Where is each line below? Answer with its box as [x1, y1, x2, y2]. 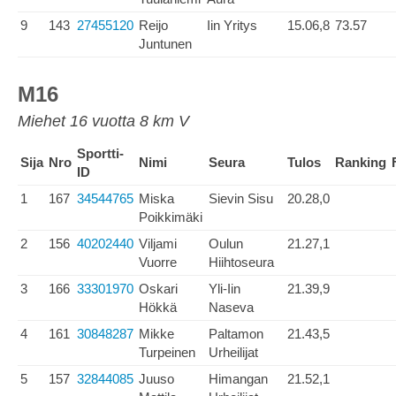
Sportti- [77, 146, 124, 161]
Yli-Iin [209, 281, 240, 296]
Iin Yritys [207, 18, 257, 33]
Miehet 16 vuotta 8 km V [18, 112, 189, 130]
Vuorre [139, 255, 177, 270]
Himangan [209, 371, 268, 386]
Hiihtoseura [209, 255, 274, 270]
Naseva [209, 300, 254, 315]
